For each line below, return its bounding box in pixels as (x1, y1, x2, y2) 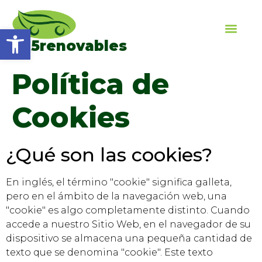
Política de (12, 67, 169, 101)
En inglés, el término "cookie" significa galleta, (6, 176, 232, 188)
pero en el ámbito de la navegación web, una (6, 190, 227, 202)
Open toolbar (5, 23, 71, 46)
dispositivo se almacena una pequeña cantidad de (6, 232, 252, 244)
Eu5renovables (12, 37, 127, 54)
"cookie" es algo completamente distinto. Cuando (6, 204, 250, 216)
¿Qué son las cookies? (6, 143, 212, 166)
